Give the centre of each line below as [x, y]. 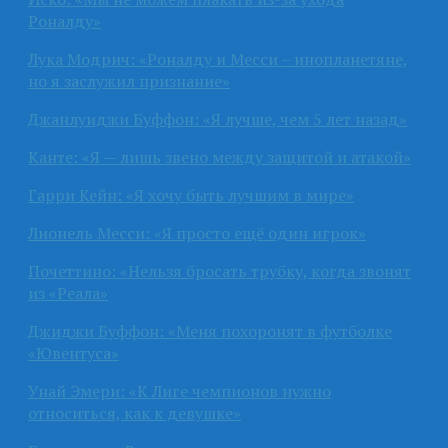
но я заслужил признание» [129, 80]
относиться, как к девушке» [134, 412]
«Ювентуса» [73, 352]
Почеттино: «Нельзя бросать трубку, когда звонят [219, 270]
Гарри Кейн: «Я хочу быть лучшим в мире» [191, 194]
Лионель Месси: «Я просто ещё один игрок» [197, 232]
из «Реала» [68, 292]
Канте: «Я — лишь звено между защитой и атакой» [219, 156]
